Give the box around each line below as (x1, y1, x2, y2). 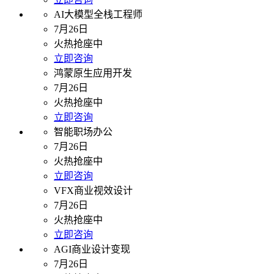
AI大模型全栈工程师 (54, 9, 143, 20)
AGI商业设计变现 (54, 244, 130, 255)
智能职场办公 (54, 127, 113, 138)
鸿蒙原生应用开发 (54, 68, 132, 79)
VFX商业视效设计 (54, 185, 133, 196)
